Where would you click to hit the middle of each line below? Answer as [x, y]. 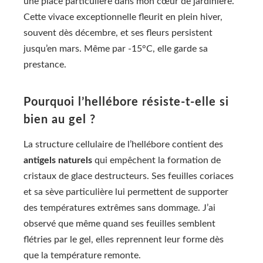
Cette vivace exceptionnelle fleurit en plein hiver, [123, 17]
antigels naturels [58, 160]
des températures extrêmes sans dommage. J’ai [119, 208]
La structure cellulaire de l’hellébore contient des [123, 144]
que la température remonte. [82, 255]
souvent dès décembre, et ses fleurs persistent [118, 33]
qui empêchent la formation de [156, 160]
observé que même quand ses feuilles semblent [119, 223]
